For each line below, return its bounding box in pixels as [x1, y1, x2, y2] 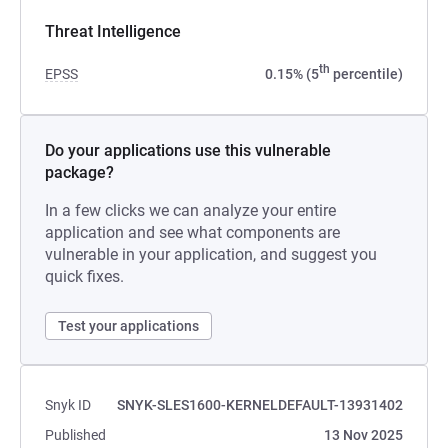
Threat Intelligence [45, 22, 181, 41]
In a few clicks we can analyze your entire [45, 201, 336, 220]
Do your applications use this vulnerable [45, 141, 331, 160]
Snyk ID [45, 397, 91, 413]
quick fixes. [45, 267, 124, 286]
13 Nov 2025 [324, 427, 403, 443]
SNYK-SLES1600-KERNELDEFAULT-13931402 [117, 397, 403, 413]
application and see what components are [45, 223, 340, 242]
